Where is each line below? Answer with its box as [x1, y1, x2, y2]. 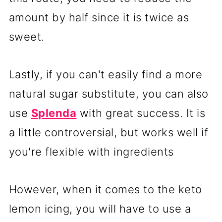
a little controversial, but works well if [8, 125, 209, 139]
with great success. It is [76, 106, 206, 119]
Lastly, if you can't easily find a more [8, 67, 203, 81]
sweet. [8, 30, 48, 43]
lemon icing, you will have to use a [8, 202, 191, 215]
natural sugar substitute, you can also [8, 87, 209, 100]
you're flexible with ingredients [8, 145, 174, 158]
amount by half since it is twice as [8, 10, 189, 24]
